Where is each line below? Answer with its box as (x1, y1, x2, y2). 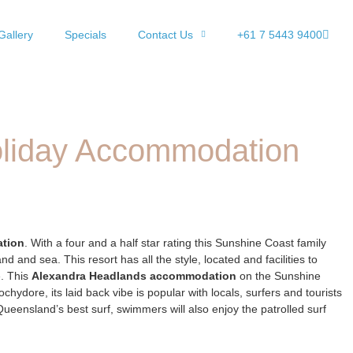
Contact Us (138, 28, 193, 41)
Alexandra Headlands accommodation (32, 269, 236, 282)
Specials (65, 28, 106, 41)
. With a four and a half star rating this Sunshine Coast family (24, 236, 326, 249)
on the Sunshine (236, 269, 321, 282)
